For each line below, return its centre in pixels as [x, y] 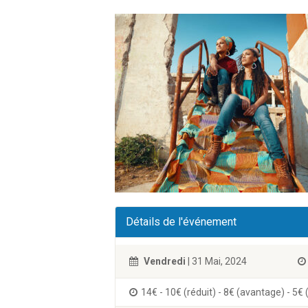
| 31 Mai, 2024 [216, 261]
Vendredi [165, 261]
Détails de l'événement [181, 222]
